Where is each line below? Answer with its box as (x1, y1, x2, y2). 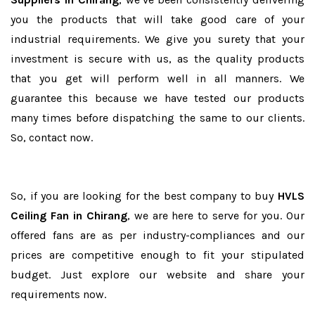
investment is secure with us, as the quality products (11, 52, 304, 65)
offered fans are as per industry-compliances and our (11, 229, 304, 242)
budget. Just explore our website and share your (11, 268, 304, 281)
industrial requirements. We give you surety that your (11, 32, 304, 46)
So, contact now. (11, 131, 93, 144)
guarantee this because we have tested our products (11, 91, 304, 105)
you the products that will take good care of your (11, 13, 304, 26)
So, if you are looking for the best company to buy (11, 189, 278, 202)
